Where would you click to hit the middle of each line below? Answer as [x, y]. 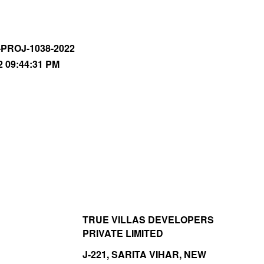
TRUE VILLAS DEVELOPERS [148, 220]
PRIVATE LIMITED [123, 233]
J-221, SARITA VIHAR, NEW [144, 255]
